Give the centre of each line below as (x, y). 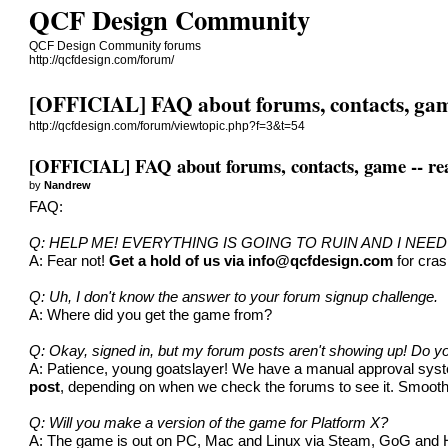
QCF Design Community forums (115, 46)
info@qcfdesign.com (321, 260)
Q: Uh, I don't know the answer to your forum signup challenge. (234, 296)
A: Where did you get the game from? (151, 314)
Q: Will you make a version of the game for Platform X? (209, 422)
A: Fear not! (69, 260)
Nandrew (68, 184)
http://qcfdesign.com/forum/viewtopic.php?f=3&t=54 (167, 126)
